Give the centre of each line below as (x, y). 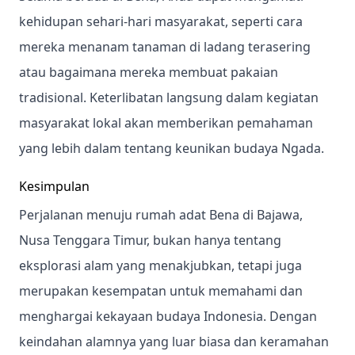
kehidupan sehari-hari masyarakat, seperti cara (161, 21)
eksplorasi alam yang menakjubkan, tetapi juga (160, 265)
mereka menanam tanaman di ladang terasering (165, 47)
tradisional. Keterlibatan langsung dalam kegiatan (169, 97)
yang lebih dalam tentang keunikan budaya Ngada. (172, 148)
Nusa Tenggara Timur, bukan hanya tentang (150, 240)
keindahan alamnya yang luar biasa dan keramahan (174, 342)
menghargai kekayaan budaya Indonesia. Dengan (168, 316)
